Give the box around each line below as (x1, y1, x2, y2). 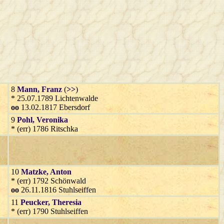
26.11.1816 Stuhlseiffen (19, 185, 96, 194)
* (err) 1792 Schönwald (11, 176, 86, 185)
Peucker (20, 197, 48, 206)
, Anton (46, 167, 71, 176)
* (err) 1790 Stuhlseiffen (11, 206, 88, 215)
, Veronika (32, 115, 68, 124)
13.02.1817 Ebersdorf (19, 102, 90, 111)
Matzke (21, 167, 46, 176)
